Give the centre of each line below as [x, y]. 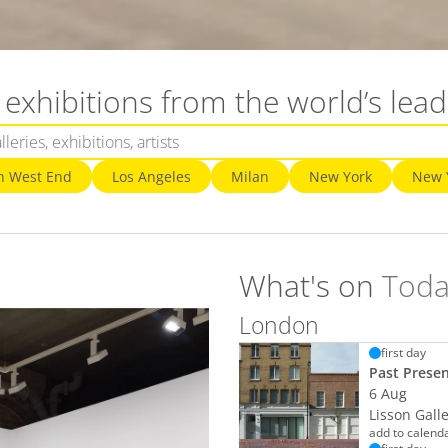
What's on [310, 285]
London [279, 325]
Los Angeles [151, 176]
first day [403, 352]
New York [340, 176]
